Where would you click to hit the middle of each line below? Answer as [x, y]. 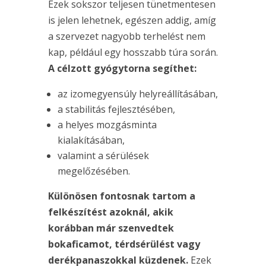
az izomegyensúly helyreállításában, [137, 94]
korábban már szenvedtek [111, 228]
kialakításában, [91, 140]
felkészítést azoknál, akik [110, 212]
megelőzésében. [94, 171]
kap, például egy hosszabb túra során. [133, 53]
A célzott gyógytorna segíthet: [122, 69]
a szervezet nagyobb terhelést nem [126, 37]
